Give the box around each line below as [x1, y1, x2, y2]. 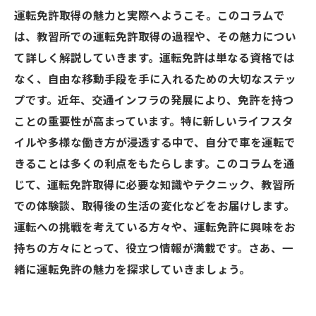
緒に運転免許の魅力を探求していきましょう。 [14, 264, 250, 276]
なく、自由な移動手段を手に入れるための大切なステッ [14, 73, 296, 86]
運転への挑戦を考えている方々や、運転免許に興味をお [14, 221, 296, 234]
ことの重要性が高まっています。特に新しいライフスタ [14, 116, 293, 128]
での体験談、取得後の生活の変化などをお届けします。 [14, 200, 295, 213]
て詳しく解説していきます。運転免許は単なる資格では [14, 52, 295, 65]
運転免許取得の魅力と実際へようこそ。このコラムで [14, 10, 285, 23]
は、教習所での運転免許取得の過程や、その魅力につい [14, 31, 296, 44]
